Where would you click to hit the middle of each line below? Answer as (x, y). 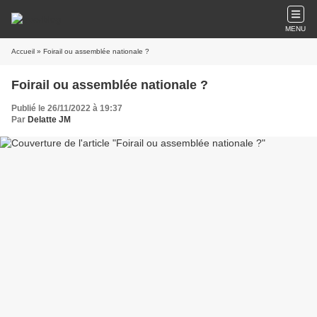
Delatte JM (49, 120)
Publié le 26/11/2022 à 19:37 (67, 108)
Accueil (23, 51)
